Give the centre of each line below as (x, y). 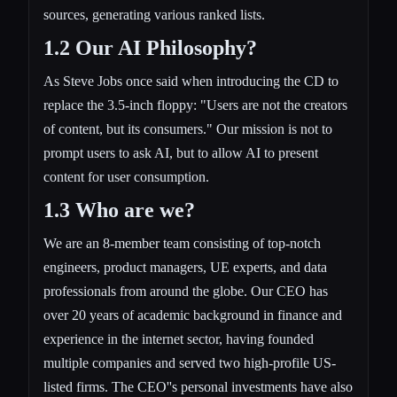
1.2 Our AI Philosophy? (150, 47)
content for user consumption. (126, 176)
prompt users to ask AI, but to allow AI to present (181, 152)
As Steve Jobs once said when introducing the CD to (191, 81)
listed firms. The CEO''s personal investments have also (198, 386)
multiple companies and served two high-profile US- (190, 362)
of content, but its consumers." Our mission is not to (188, 128)
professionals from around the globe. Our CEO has (186, 291)
